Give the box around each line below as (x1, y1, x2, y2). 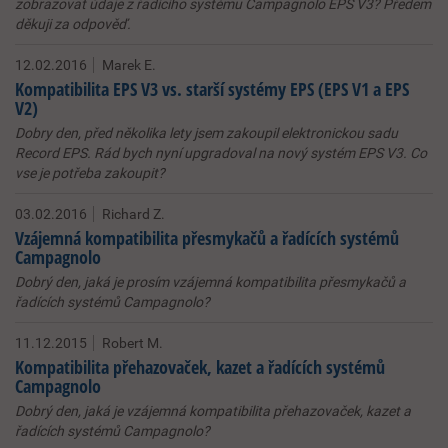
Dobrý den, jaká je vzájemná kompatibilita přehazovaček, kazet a (15, 403, 411, 419)
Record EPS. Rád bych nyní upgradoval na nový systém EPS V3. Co (15, 145, 427, 161)
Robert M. (102, 335, 163, 351)
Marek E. (102, 57, 156, 73)
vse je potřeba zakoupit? (15, 165, 165, 181)
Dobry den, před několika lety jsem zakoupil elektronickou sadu (15, 125, 398, 141)
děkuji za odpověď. (15, 16, 131, 32)
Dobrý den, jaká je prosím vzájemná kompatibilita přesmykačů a (15, 274, 406, 290)
